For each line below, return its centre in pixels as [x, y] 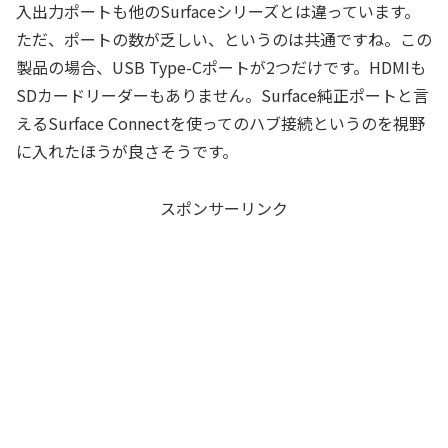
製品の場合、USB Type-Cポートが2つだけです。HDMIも [221, 66]
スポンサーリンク [224, 207]
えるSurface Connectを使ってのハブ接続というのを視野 [220, 122]
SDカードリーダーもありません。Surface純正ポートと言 [222, 94]
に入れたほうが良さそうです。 [127, 150]
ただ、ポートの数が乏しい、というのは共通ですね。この [224, 38]
